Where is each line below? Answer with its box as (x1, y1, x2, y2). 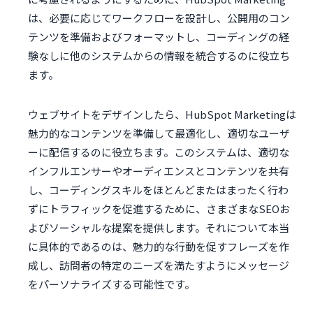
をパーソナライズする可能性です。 (28, 277, 195, 292)
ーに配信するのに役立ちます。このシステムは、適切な (28, 145, 289, 160)
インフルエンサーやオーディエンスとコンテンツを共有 (28, 163, 289, 179)
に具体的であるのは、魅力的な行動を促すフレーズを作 (28, 239, 289, 254)
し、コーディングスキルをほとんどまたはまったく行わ (28, 182, 289, 198)
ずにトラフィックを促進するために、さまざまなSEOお (28, 201, 290, 217)
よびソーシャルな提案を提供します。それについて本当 (28, 220, 289, 235)
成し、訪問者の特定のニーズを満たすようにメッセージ (28, 258, 289, 273)
